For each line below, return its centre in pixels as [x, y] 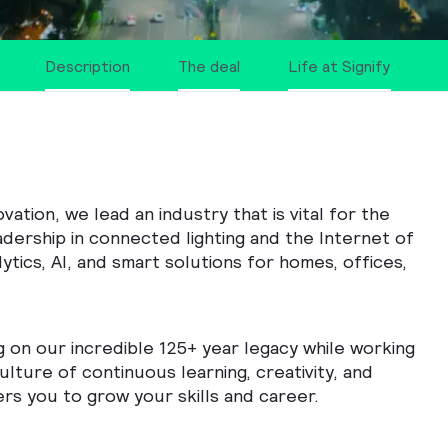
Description [87, 67]
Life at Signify [339, 67]
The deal [209, 67]
